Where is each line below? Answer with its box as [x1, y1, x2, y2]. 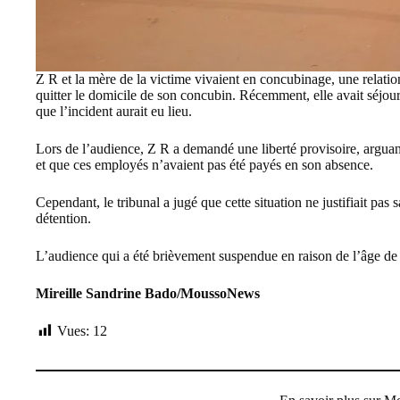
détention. [36, 210, 91, 226]
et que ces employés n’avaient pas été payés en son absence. [36, 156, 373, 172]
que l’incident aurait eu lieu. [36, 103, 192, 119]
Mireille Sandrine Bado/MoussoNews [36, 285, 260, 301]
